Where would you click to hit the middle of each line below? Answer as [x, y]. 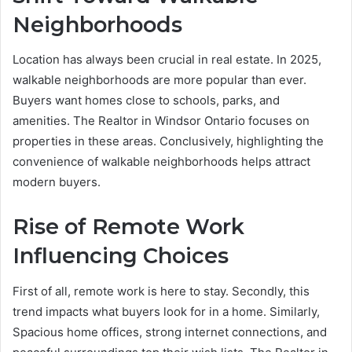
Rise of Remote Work [128, 227]
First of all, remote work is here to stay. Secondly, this [161, 291]
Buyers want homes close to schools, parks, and [146, 101]
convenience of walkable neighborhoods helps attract [161, 162]
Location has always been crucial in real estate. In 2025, [167, 60]
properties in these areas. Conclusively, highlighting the [168, 141]
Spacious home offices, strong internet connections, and [170, 332]
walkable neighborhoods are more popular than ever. [159, 80]
